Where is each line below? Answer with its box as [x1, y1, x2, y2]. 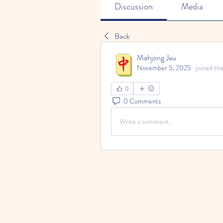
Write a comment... [119, 116, 173, 126]
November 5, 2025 [137, 63, 191, 73]
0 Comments [123, 96, 161, 106]
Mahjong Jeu [137, 52, 176, 63]
